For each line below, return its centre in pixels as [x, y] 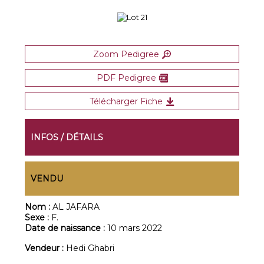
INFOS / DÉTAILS [67, 137]
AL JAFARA [76, 207]
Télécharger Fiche [126, 101]
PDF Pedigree [126, 78]
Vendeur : [46, 248]
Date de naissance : [66, 228]
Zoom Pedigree [126, 54]
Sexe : [38, 217]
